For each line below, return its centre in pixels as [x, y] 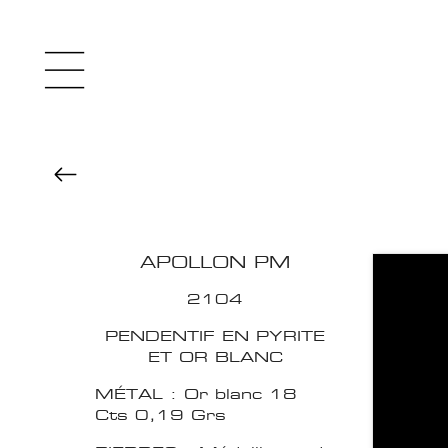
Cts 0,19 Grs [160, 415]
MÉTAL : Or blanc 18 [196, 394]
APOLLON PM [215, 263]
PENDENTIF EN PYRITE [215, 336]
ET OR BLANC [215, 357]
